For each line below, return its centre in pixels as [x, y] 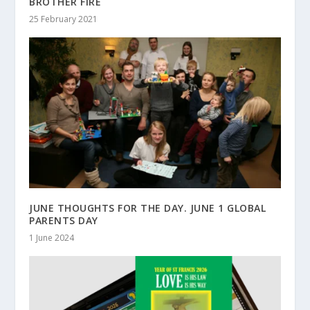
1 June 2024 [52, 238]
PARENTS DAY [64, 221]
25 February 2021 [64, 19]
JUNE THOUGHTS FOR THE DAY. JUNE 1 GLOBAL [148, 208]
